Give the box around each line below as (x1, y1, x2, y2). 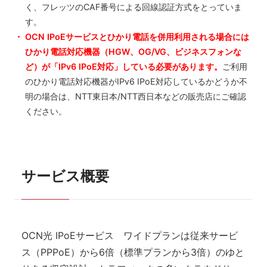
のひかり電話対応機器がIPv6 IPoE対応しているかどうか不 (25, 76, 247, 86)
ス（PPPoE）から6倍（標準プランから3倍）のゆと (21, 246, 244, 258)
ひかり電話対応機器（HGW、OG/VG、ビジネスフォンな (25, 46, 241, 57)
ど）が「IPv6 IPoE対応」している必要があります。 (25, 61, 222, 72)
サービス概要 (21, 167, 109, 185)
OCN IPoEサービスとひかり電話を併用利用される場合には (25, 31, 249, 42)
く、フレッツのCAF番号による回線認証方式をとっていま (25, 1, 242, 12)
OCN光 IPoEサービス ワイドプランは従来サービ (21, 229, 238, 241)
